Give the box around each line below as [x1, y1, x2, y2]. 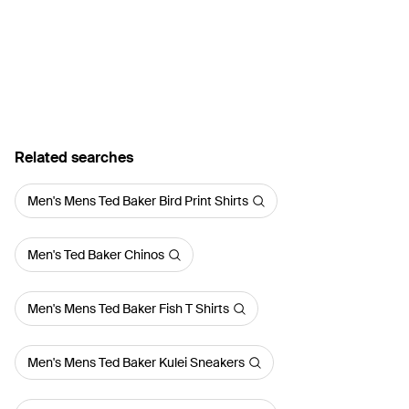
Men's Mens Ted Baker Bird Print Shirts [27, 193, 248, 209]
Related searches [15, 148, 133, 167]
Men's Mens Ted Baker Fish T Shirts [27, 300, 229, 317]
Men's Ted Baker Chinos [27, 246, 164, 263]
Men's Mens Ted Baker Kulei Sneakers [27, 354, 245, 371]
